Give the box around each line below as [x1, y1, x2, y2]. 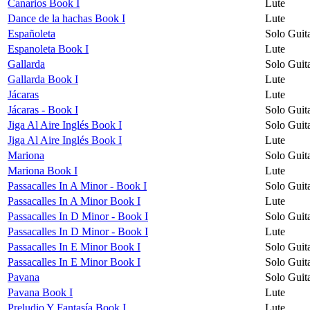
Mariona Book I [8, 164, 77, 176]
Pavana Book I [8, 286, 73, 298]
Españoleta [8, 27, 55, 39]
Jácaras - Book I [8, 103, 78, 116]
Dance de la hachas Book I [8, 12, 125, 24]
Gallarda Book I [8, 73, 78, 85]
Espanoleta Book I [8, 42, 89, 55]
